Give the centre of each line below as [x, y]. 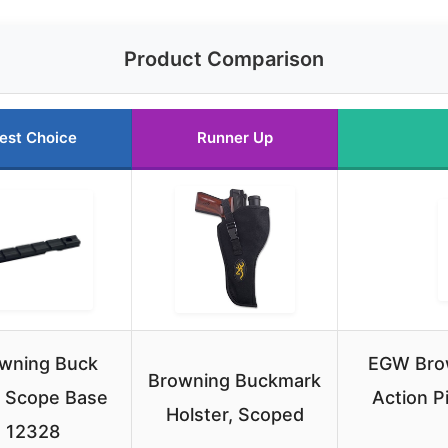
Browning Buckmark [234, 380]
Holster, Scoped [234, 414]
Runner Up [234, 137]
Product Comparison [224, 58]
